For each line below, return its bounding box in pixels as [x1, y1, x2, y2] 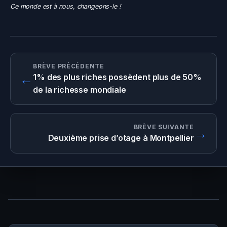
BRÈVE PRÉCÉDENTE [33, 62, 104, 70]
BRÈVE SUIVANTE [133, 123, 194, 131]
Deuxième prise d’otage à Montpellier [48, 133, 194, 143]
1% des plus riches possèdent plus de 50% [33, 72, 202, 83]
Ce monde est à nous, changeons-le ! [10, 3, 121, 11]
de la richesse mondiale [33, 85, 126, 95]
